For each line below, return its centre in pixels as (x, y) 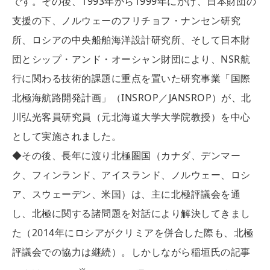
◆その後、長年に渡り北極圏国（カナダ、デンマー (127, 156)
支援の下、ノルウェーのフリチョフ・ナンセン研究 (127, 21)
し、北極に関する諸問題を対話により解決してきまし (131, 214)
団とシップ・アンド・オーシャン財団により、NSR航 (131, 59)
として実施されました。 (67, 137)
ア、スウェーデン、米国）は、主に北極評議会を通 (127, 194)
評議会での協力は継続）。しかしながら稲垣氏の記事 (131, 252)
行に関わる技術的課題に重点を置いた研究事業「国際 (131, 79)
